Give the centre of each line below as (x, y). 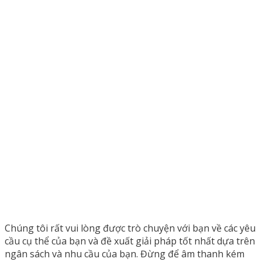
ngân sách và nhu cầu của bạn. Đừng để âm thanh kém (125, 254)
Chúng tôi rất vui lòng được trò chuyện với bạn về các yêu (130, 228)
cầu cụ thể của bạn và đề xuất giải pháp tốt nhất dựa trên (130, 241)
